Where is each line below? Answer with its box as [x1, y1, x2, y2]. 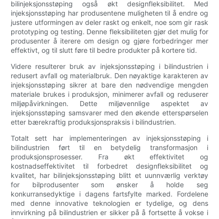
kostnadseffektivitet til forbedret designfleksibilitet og [11, 162, 208, 171]
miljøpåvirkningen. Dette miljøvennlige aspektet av [11, 99, 208, 108]
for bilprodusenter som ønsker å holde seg [11, 180, 208, 189]
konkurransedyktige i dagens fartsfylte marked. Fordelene [11, 190, 208, 198]
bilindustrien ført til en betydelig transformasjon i [11, 143, 208, 152]
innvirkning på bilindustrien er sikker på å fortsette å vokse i [11, 208, 208, 217]
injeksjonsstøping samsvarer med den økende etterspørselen [11, 109, 208, 117]
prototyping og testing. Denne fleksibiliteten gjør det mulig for [11, 27, 208, 36]
